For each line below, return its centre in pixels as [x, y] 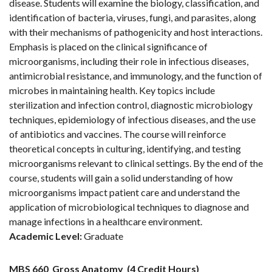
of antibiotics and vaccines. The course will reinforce [117, 134]
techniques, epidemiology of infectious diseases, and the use [132, 120]
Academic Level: [46, 236]
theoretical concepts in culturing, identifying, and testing [125, 149]
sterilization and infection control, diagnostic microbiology [131, 105]
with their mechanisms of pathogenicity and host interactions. [136, 32]
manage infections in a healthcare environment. [106, 222]
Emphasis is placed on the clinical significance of [108, 47]
